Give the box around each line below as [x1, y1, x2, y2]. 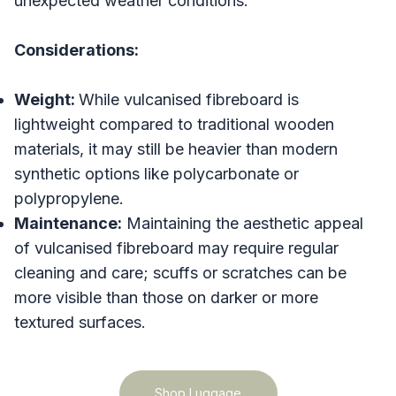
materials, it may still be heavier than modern [14, 139, 338, 158]
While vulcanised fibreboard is [79, 89, 299, 109]
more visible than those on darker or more [14, 287, 318, 307]
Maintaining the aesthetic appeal [122, 213, 363, 232]
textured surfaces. [14, 312, 146, 331]
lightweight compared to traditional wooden [14, 114, 334, 133]
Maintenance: [14, 213, 122, 232]
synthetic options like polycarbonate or [14, 164, 299, 183]
